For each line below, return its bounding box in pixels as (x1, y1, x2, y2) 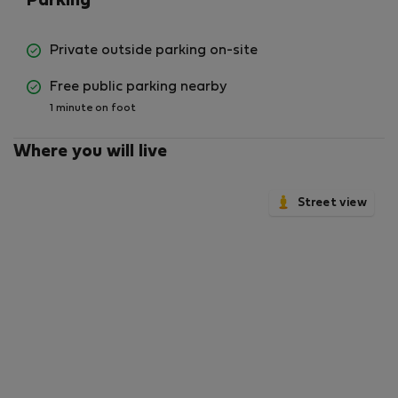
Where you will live (13, 144, 167, 160)
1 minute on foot (50, 103, 136, 114)
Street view (298, 197, 367, 209)
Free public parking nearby (50, 81, 227, 93)
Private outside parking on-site (50, 44, 258, 57)
